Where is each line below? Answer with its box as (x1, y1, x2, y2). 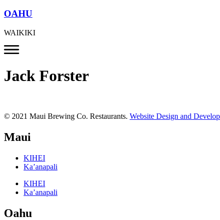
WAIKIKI (4, 28, 35, 37)
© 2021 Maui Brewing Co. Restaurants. (4, 112, 130, 121)
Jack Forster (4, 66, 89, 84)
